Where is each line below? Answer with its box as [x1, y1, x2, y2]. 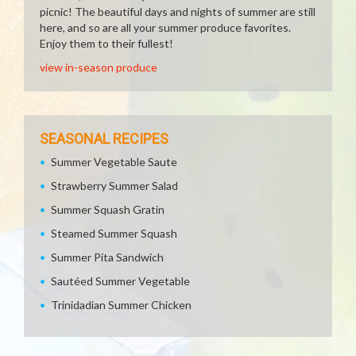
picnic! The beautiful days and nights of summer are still [40, 5, 315, 18]
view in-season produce [40, 60, 157, 74]
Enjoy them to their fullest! [40, 37, 173, 50]
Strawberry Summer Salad [51, 179, 178, 192]
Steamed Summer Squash [51, 226, 177, 240]
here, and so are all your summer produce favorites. [40, 21, 291, 34]
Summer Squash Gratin [51, 203, 164, 216]
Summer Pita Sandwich [51, 250, 164, 264]
